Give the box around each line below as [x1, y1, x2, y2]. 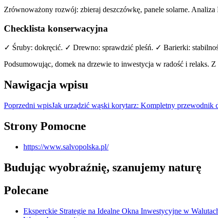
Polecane [4, 183, 49, 197]
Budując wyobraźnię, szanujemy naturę [4, 161, 201, 174]
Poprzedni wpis [4, 101, 52, 110]
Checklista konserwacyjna [4, 23, 108, 34]
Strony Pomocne [4, 120, 86, 133]
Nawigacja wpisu [4, 78, 88, 91]
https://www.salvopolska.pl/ [23, 143, 109, 151]
